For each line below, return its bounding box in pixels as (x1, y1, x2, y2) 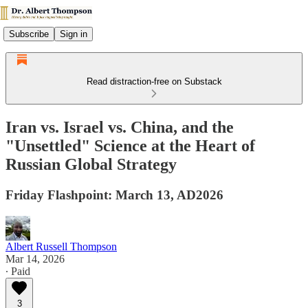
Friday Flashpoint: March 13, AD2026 (5, 187, 223, 202)
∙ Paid (5, 265, 30, 277)
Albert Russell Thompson (5, 240, 117, 252)
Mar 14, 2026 (5, 252, 65, 265)
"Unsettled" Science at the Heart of (5, 136, 255, 155)
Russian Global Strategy (5, 155, 177, 173)
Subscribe (9, 28, 49, 39)
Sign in (60, 28, 87, 39)
